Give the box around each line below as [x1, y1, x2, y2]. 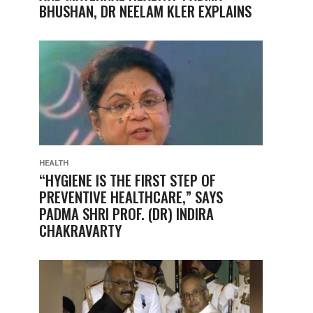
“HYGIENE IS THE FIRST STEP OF [39, 169, 216, 191]
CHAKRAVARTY [39, 219, 122, 241]
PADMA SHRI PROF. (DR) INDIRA [39, 203, 214, 224]
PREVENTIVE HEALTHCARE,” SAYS [39, 186, 223, 208]
